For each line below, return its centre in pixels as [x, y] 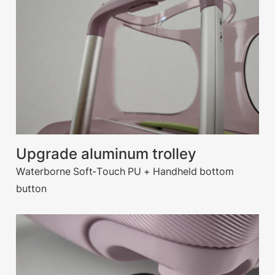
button [32, 189]
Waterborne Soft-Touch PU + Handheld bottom [125, 172]
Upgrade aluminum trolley [107, 154]
